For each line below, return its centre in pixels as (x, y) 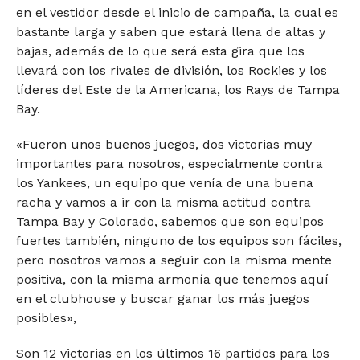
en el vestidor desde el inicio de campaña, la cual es (177, 12)
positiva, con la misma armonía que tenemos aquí (172, 279)
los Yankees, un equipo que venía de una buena (164, 182)
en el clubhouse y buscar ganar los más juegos (162, 298)
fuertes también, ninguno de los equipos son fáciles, (178, 240)
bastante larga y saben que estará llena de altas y (170, 31)
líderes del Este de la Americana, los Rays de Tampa (178, 89)
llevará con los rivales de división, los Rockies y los (171, 70)
